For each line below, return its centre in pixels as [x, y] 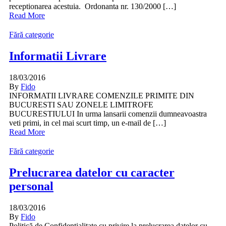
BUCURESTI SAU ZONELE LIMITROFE [81, 105]
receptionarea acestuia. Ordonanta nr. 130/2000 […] [93, 7]
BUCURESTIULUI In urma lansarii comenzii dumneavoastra [108, 114]
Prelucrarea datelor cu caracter [92, 173]
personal [31, 186]
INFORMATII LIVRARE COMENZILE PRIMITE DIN [102, 96]
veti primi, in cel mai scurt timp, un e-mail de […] [88, 123]
